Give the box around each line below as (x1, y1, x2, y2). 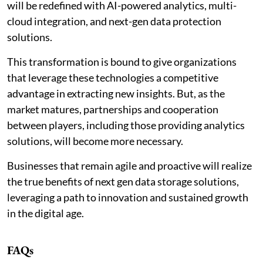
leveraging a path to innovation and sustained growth (7, 190, 248, 204)
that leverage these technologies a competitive (7, 70, 218, 84)
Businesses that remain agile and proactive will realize (7, 159, 252, 172)
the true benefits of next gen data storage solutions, (7, 174, 239, 188)
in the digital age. (7, 206, 84, 220)
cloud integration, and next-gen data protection (7, 14, 221, 28)
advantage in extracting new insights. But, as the (7, 86, 225, 100)
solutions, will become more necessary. (7, 134, 183, 147)
